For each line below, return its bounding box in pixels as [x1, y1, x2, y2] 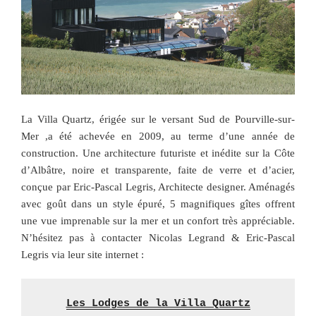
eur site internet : [71, 248, 144, 260]
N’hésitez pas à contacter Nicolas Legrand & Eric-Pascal [21, 231, 295, 243]
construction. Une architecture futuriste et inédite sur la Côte [21, 147, 295, 159]
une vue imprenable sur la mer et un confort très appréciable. [21, 214, 295, 226]
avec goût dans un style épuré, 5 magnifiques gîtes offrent [21, 197, 295, 209]
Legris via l [21, 248, 71, 260]
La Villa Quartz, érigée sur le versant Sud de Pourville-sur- [21, 113, 295, 125]
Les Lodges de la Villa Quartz [66, 298, 250, 310]
